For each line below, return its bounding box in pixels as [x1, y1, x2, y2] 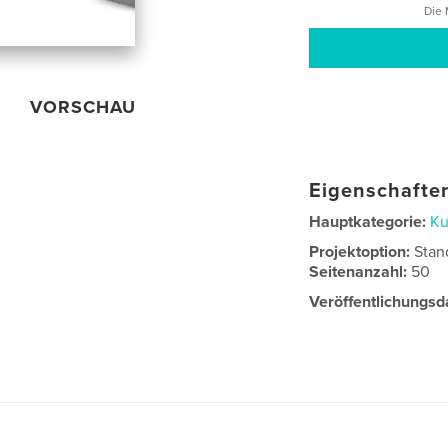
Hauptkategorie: [309, 212, 427, 233]
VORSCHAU [30, 96, 137, 119]
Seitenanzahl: [309, 262, 412, 283]
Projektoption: [309, 242, 415, 263]
